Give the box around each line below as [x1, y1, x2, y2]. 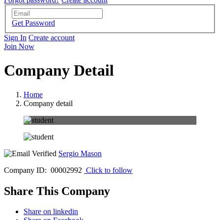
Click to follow [86, 165, 133, 174]
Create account [28, 33, 75, 42]
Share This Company [4, 184, 110, 197]
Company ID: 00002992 [4, 165, 82, 174]
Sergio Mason [58, 149, 102, 158]
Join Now [4, 42, 34, 51]
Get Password [12, 18, 55, 27]
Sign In [4, 33, 27, 42]
